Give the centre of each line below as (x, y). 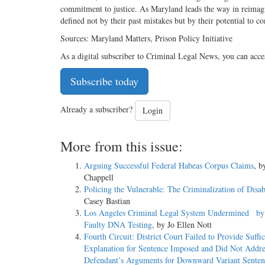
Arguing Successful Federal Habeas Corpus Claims (169, 166)
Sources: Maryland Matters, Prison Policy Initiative (148, 38)
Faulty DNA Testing (118, 225)
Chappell (99, 177)
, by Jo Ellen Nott (182, 225)
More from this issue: (122, 146)
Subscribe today (104, 81)
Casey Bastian (107, 201)
